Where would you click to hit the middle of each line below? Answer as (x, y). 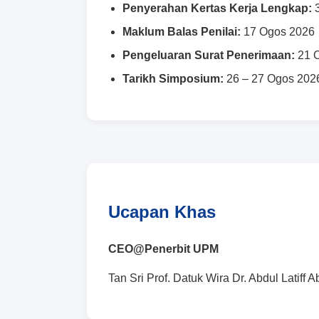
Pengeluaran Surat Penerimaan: (209, 55)
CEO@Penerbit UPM (163, 249)
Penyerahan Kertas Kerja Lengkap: (217, 8)
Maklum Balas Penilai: (182, 31)
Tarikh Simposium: (173, 78)
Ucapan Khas (162, 211)
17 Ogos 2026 (278, 31)
